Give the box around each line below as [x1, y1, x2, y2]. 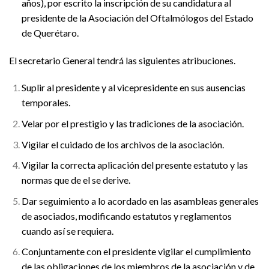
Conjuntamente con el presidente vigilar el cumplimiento [21, 246, 251, 258]
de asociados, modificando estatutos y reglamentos [21, 210, 232, 222]
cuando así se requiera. [21, 225, 113, 237]
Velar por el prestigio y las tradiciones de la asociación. [21, 117, 244, 129]
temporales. [21, 97, 70, 109]
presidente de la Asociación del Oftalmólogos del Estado [21, 11, 253, 23]
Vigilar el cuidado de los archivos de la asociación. [21, 138, 224, 150]
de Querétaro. [21, 26, 79, 38]
